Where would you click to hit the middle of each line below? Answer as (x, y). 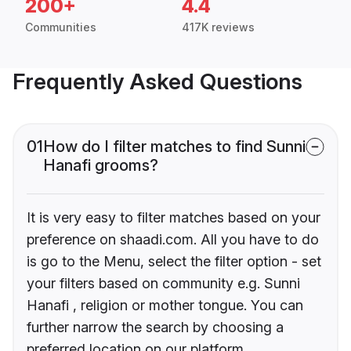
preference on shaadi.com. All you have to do (173, 240)
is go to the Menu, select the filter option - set (174, 262)
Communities (61, 27)
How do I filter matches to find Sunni (174, 147)
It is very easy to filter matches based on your (174, 218)
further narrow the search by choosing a (155, 327)
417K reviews (218, 27)
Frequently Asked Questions (157, 82)
